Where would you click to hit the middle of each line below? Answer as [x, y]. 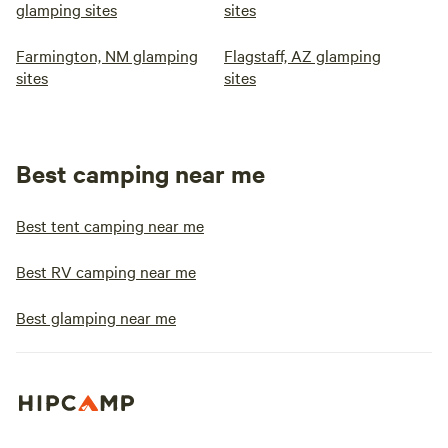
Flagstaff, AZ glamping [302, 55]
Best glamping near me [96, 317]
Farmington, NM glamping [107, 55]
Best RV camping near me [106, 271]
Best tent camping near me [110, 225]
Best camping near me [140, 173]
